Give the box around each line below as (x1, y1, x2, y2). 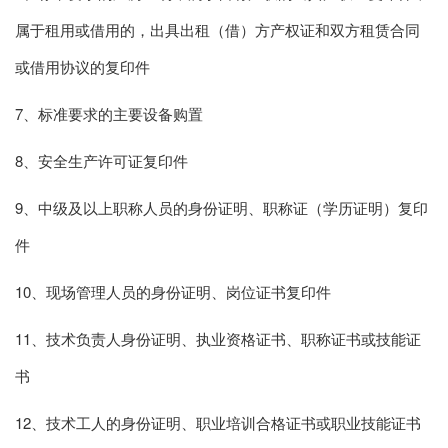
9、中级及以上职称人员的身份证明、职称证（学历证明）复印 (15, 196, 428, 218)
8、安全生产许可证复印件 (15, 149, 188, 171)
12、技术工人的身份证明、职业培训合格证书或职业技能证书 (15, 411, 421, 433)
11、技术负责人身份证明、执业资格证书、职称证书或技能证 (15, 327, 421, 349)
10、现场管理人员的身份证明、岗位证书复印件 (15, 280, 331, 302)
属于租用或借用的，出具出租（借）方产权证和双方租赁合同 (15, 18, 420, 40)
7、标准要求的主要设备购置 (15, 102, 203, 124)
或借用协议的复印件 (15, 55, 150, 77)
